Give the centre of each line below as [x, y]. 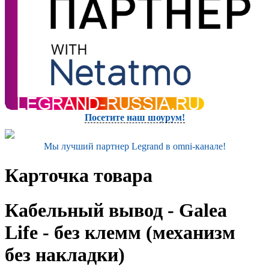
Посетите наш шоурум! [134, 117]
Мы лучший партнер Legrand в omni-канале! [134, 146]
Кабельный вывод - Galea [116, 210]
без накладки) [65, 255]
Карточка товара [79, 176]
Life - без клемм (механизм [120, 233]
